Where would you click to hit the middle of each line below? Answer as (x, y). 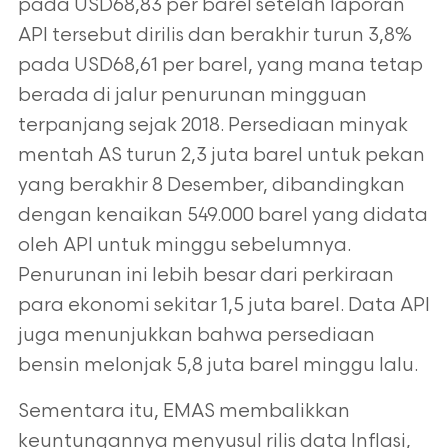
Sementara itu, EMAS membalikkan (183, 411)
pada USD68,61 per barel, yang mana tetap (220, 65)
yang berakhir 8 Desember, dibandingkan (211, 185)
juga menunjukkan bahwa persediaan (196, 335)
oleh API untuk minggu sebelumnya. (184, 245)
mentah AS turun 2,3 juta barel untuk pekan (221, 155)
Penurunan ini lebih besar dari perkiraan (205, 275)
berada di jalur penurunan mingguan (192, 95)
